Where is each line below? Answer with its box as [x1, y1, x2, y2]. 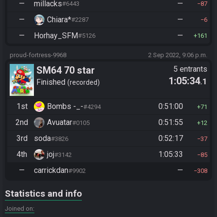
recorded [70, 78, 97, 87]
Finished [36, 77, 67, 87]
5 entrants [173, 64, 207, 74]
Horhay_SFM [34, 31, 78, 40]
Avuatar [47, 118, 72, 127]
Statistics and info [5, 188, 82, 200]
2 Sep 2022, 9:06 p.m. [148, 51, 207, 59]
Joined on [5, 205, 33, 213]
